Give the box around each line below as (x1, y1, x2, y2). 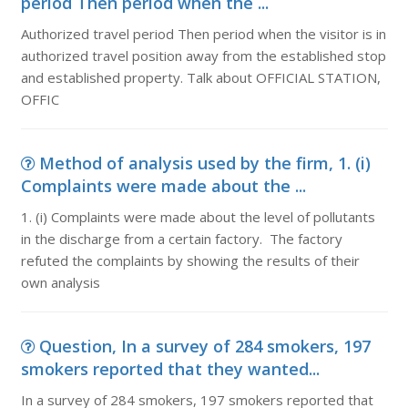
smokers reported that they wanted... (20, 358, 320, 380)
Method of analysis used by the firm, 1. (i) (38, 152, 371, 174)
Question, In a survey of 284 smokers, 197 (38, 335, 371, 357)
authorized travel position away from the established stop (20, 46, 386, 65)
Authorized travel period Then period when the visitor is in (20, 25, 386, 43)
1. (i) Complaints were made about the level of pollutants (20, 208, 375, 226)
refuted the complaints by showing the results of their (20, 251, 360, 270)
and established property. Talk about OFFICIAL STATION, (20, 68, 381, 87)
